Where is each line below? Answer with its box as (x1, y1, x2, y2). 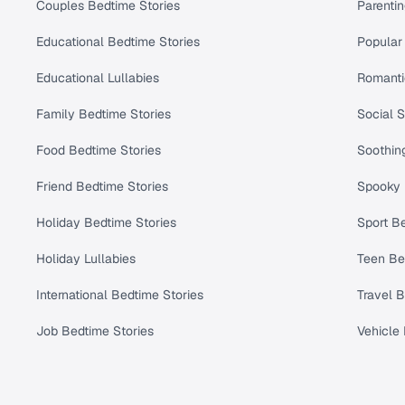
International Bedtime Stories (36, 287, 203, 304)
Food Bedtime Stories (36, 142, 161, 159)
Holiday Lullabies (36, 250, 136, 268)
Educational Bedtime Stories (36, 33, 200, 51)
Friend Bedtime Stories (36, 178, 168, 195)
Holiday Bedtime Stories (36, 214, 176, 231)
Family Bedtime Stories (36, 106, 171, 123)
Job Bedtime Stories (36, 323, 154, 340)
